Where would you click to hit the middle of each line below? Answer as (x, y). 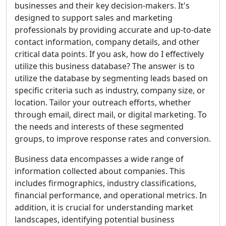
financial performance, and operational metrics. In (111, 195)
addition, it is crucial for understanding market (104, 207)
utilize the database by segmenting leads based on (111, 78)
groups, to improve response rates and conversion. (113, 139)
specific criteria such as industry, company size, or (110, 90)
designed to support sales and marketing (94, 18)
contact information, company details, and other (107, 42)
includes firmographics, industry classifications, (105, 183)
